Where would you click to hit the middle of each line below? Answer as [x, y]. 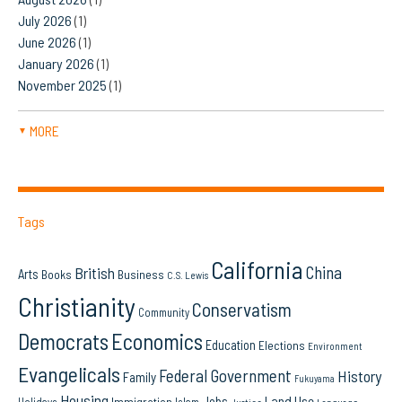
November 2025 [62, 85]
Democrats [63, 342]
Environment [335, 346]
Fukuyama [315, 379]
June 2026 [47, 42]
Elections [282, 345]
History [359, 376]
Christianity [77, 307]
